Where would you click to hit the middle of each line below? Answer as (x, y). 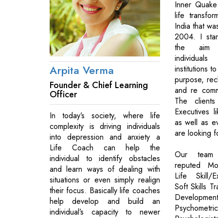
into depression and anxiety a (105, 137)
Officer (63, 94)
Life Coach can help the (105, 147)
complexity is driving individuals (105, 126)
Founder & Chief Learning (99, 85)
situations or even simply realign (105, 180)
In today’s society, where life (105, 115)
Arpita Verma (82, 70)
